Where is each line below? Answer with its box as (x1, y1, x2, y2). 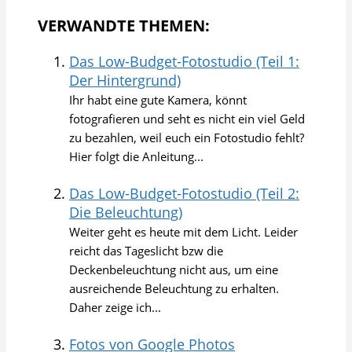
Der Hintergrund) (69, 71, 181, 90)
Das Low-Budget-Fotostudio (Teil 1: (69, 52, 299, 71)
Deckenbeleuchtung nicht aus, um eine (69, 262, 278, 278)
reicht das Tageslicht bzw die (69, 243, 223, 259)
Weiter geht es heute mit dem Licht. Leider (69, 224, 298, 240)
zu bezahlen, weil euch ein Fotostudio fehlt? (69, 130, 304, 146)
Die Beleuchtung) (69, 203, 182, 222)
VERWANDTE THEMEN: (38, 15, 210, 37)
